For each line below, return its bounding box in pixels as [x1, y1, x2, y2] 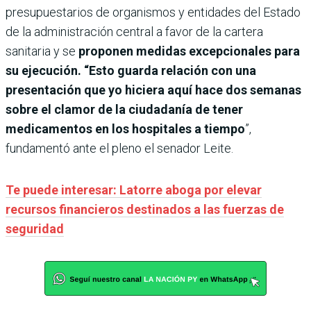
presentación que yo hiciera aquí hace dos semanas [6, 82, 301, 97]
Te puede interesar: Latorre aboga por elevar [6, 182, 262, 197]
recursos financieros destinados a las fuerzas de [6, 201, 284, 217]
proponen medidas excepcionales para [78, 43, 300, 58]
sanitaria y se [6, 43, 78, 58]
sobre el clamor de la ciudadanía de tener [6, 101, 243, 117]
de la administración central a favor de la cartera [6, 24, 263, 39]
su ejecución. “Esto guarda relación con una [6, 62, 256, 78]
